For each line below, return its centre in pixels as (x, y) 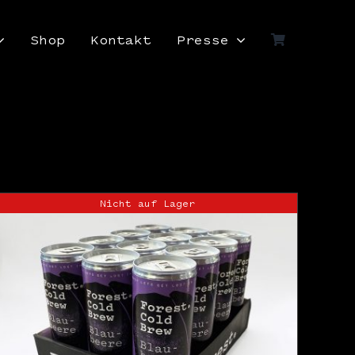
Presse (203, 39)
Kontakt (121, 39)
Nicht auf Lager (147, 203)
